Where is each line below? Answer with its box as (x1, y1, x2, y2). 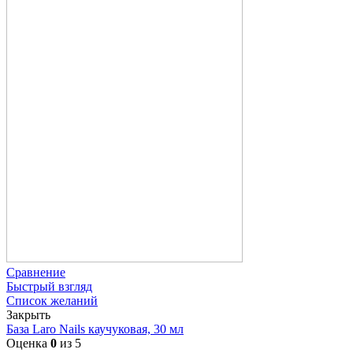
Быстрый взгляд (6, 279, 92, 293)
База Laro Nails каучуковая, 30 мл (6, 321, 184, 336)
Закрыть (6, 307, 50, 321)
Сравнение (6, 265, 65, 279)
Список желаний (6, 293, 98, 307)
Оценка (6, 336, 50, 350)
